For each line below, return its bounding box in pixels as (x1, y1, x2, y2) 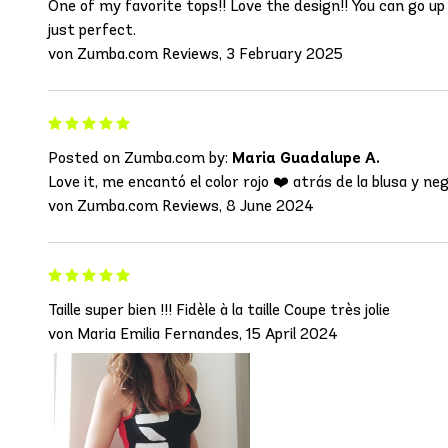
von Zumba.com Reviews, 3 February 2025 (48, 44, 343, 64)
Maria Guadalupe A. (232, 148, 380, 168)
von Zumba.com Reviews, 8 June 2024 (48, 196, 314, 216)
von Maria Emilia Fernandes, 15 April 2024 (48, 324, 338, 344)
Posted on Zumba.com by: (48, 148, 232, 168)
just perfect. (48, 20, 136, 40)
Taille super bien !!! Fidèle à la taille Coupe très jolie (48, 300, 390, 320)
